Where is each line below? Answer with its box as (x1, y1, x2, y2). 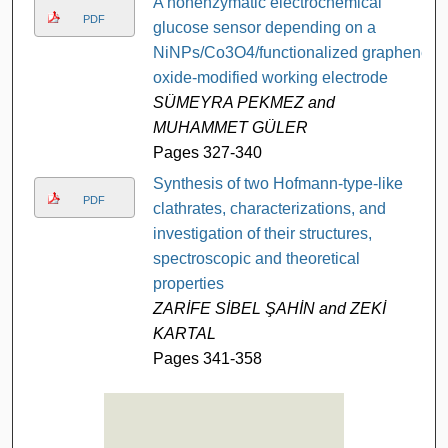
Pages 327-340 (152, 143, 262, 161)
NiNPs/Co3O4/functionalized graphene (152, 43, 430, 61)
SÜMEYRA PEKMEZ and (152, 93, 335, 111)
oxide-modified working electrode (152, 68, 388, 86)
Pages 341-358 (152, 349, 262, 367)
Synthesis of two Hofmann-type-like (152, 174, 403, 192)
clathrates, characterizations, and (152, 199, 386, 217)
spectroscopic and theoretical (152, 249, 360, 267)
